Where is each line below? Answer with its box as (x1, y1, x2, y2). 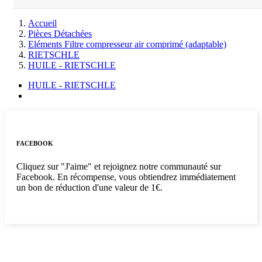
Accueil (28, 18, 57, 28)
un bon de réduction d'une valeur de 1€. (16, 182, 163, 192)
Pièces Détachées (28, 29, 92, 39)
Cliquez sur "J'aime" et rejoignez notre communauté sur (16, 161, 221, 171)
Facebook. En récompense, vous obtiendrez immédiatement (16, 171, 236, 182)
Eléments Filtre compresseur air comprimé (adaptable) (28, 39, 226, 49)
